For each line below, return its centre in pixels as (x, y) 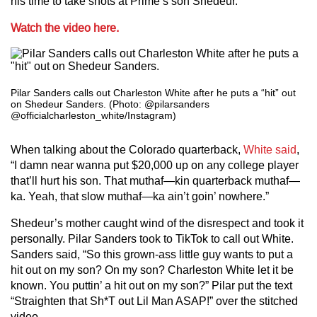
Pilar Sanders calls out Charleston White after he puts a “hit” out (153, 93)
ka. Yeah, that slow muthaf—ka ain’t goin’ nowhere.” (140, 196)
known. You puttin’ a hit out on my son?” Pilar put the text (151, 286)
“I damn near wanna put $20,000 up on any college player (155, 165)
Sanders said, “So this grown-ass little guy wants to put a (152, 254)
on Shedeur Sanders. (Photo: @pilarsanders (110, 104)
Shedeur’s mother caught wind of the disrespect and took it (157, 223)
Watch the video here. (65, 28)
